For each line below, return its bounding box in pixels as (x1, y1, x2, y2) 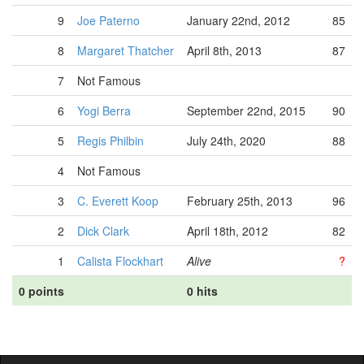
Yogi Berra (77, 102, 131, 119)
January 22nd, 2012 (187, 12, 290, 28)
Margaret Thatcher (77, 42, 174, 58)
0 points (19, 283, 64, 299)
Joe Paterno (77, 12, 140, 28)
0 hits (187, 283, 218, 299)
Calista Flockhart (77, 253, 163, 269)
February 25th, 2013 (187, 193, 292, 209)
